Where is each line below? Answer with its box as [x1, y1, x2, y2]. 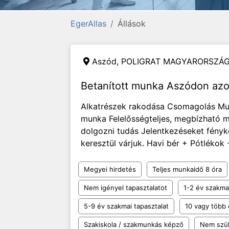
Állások [118, 18, 146, 29]
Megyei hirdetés [84, 165, 136, 173]
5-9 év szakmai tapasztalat [84, 202, 169, 210]
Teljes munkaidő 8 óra [152, 165, 222, 173]
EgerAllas [71, 18, 106, 29]
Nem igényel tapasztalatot [84, 184, 167, 192]
